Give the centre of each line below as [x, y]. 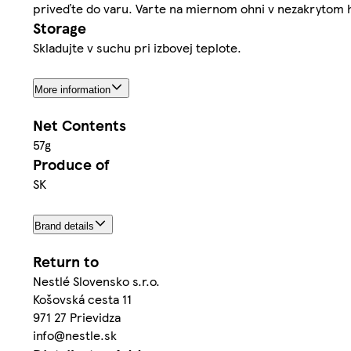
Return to [66, 262]
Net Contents [80, 125]
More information [72, 90]
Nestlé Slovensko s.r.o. [96, 281]
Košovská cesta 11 [82, 299]
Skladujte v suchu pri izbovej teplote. [137, 48]
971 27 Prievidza [77, 317]
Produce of [71, 165]
